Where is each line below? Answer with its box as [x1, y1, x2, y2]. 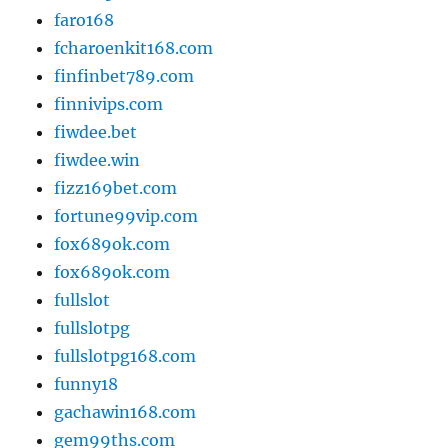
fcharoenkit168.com [54, 38, 214, 59]
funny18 [54, 374, 119, 395]
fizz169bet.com [54, 178, 178, 199]
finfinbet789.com [54, 66, 195, 87]
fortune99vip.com [54, 206, 199, 227]
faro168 [54, 10, 115, 31]
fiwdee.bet [54, 122, 138, 143]
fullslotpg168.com [54, 346, 197, 367]
